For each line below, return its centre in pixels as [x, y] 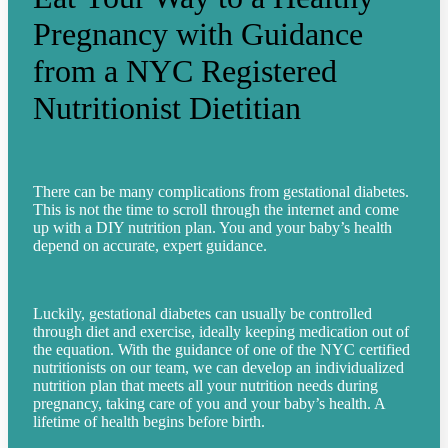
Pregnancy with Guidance [198, 34]
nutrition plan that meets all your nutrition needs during [205, 385]
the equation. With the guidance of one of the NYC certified [221, 349]
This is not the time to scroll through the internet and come [216, 209]
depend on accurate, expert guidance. [152, 245]
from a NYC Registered [185, 71]
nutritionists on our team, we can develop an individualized [218, 367]
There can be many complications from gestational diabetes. [221, 191]
